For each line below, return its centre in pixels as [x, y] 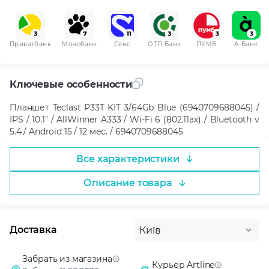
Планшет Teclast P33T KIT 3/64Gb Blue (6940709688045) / [134, 107]
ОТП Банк [165, 44]
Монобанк [80, 44]
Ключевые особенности [71, 84]
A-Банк [246, 44]
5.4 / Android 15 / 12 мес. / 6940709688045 [96, 131]
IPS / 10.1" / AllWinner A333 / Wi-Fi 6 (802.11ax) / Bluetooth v [134, 119]
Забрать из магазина [67, 258]
